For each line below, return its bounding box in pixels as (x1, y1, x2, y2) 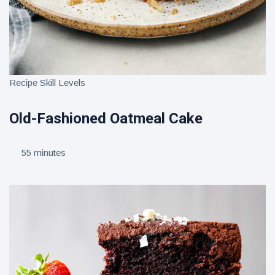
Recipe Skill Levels (9, 77, 85, 88)
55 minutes (21, 147, 66, 158)
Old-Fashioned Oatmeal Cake (9, 110, 203, 128)
